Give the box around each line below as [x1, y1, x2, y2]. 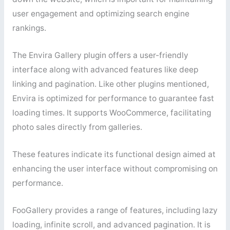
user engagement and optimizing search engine [12, 9, 189, 19]
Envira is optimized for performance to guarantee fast [12, 93, 214, 104]
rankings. [12, 23, 46, 33]
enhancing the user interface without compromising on [12, 164, 218, 174]
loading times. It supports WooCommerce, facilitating [12, 108, 211, 118]
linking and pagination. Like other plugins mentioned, [12, 79, 209, 89]
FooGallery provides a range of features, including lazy [12, 205, 218, 215]
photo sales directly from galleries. [12, 122, 142, 132]
